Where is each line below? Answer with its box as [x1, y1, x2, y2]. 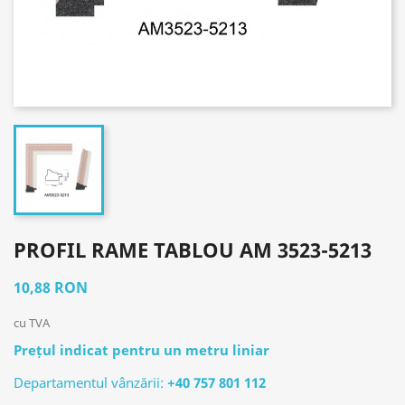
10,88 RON [14, 278, 88, 297]
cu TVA [14, 315, 50, 331]
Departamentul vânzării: [14, 373, 167, 391]
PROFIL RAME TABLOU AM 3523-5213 [14, 236, 372, 263]
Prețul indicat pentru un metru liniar [14, 341, 269, 359]
